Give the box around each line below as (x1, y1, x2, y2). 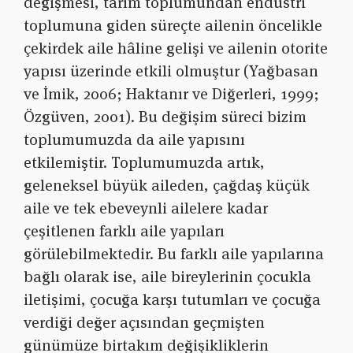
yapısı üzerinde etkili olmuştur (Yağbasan (24, 61, 318, 82)
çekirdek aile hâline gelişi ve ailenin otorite (24, 38, 328, 59)
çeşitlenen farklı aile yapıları (24, 221, 225, 242)
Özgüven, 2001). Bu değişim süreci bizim (24, 106, 307, 128)
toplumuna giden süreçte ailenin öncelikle (24, 15, 322, 36)
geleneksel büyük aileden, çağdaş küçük (24, 175, 310, 196)
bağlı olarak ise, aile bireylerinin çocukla (24, 266, 311, 288)
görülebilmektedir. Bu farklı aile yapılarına (24, 243, 324, 265)
